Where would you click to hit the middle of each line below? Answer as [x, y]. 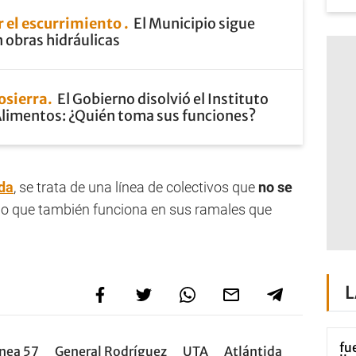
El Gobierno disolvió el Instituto [163, 99]
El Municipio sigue [194, 23]
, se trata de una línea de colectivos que [134, 187]
